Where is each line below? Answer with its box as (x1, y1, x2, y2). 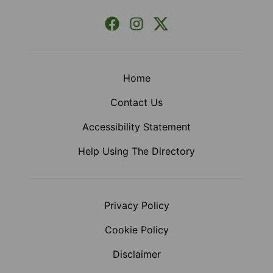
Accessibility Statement (82, 121, 191, 133)
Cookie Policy (104, 224, 169, 236)
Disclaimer (112, 248, 161, 261)
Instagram (136, 17, 182, 30)
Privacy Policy (104, 199, 169, 212)
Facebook (112, 17, 157, 30)
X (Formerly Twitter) (160, 17, 252, 30)
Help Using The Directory (78, 145, 195, 158)
